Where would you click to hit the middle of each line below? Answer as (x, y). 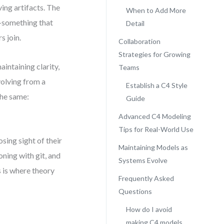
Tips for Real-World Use (156, 129)
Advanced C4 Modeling (154, 116)
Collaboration (139, 41)
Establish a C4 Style (156, 85)
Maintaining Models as (153, 147)
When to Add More (156, 10)
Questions (135, 191)
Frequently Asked (146, 178)
